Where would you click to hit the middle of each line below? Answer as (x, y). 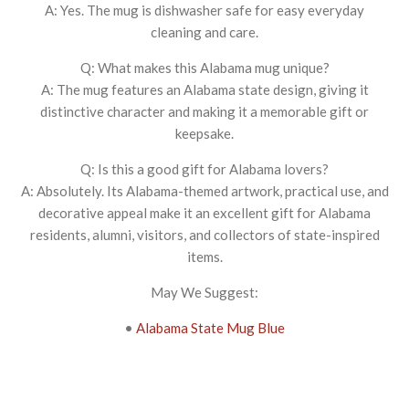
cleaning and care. (204, 31)
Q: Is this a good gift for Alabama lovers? (204, 168)
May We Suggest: (204, 292)
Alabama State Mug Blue (210, 327)
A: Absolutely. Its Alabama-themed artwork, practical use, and (204, 190)
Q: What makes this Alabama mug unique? (204, 67)
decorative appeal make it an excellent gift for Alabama (204, 212)
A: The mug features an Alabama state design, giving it (204, 89)
